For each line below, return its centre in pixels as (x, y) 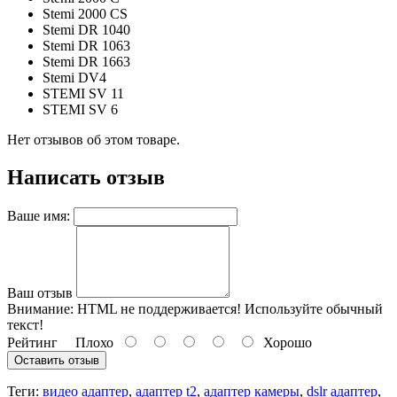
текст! (25, 324)
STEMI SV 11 (83, 93)
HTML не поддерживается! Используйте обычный (228, 308)
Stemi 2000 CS (85, 13)
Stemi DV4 (74, 77)
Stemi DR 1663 (86, 61)
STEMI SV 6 (80, 109)
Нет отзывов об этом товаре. (93, 139)
